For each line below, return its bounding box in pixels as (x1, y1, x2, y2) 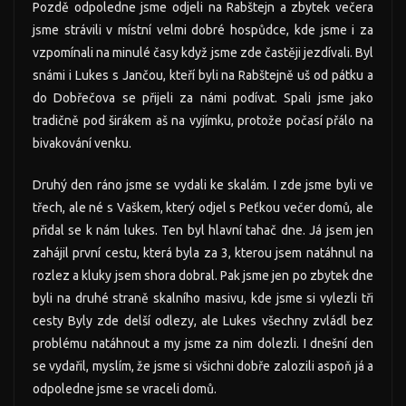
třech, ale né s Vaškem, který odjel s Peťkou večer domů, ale (33, 200, 373, 216)
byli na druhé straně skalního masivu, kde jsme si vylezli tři (33, 291, 373, 306)
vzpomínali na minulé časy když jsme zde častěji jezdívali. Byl (33, 45, 373, 61)
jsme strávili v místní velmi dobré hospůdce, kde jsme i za (33, 23, 373, 38)
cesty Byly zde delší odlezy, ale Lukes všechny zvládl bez (33, 314, 373, 329)
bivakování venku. (33, 136, 131, 151)
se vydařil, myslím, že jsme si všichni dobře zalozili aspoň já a (33, 359, 373, 374)
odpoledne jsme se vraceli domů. (33, 382, 217, 397)
